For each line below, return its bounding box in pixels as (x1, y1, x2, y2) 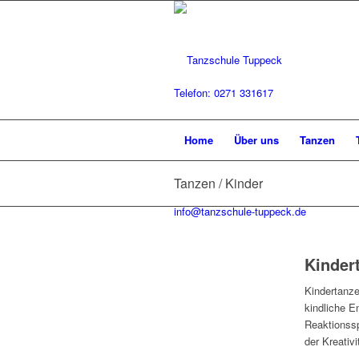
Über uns (234, 132, 279, 147)
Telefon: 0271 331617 (174, 85, 273, 101)
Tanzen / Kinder (174, 174, 263, 192)
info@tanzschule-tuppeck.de (174, 204, 306, 220)
